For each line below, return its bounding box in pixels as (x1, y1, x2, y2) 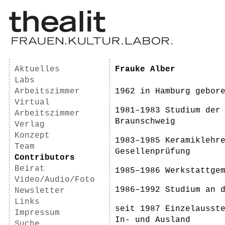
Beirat (15, 164, 45, 173)
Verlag (15, 120, 45, 129)
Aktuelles (15, 65, 60, 74)
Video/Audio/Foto (15, 175, 95, 184)
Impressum (15, 208, 60, 217)
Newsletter (15, 186, 65, 195)
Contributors (15, 153, 75, 162)
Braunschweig (115, 117, 175, 126)
